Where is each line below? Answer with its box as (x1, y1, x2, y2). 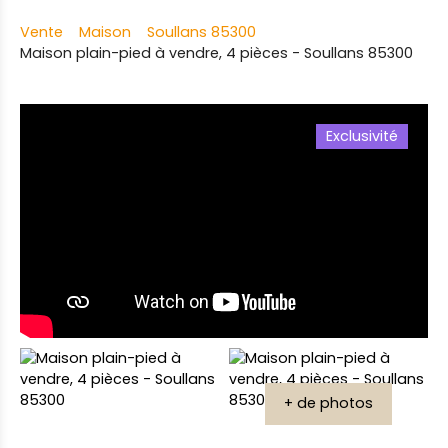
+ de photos (284, 393, 373, 414)
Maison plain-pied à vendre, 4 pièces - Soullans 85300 (20, 43, 413, 64)
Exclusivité (326, 126, 398, 147)
